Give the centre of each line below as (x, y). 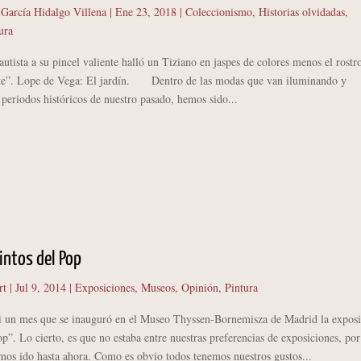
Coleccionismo (218, 11)
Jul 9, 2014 (40, 288)
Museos (158, 288)
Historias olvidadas (301, 11)
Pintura (241, 288)
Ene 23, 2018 (145, 11)
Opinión (199, 288)
